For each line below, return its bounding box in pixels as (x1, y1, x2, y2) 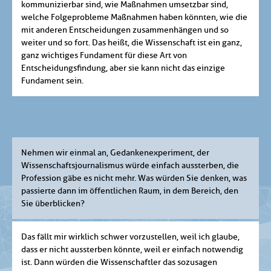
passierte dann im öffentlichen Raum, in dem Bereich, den (21, 186, 238, 197)
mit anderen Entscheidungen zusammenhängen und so (21, 25, 229, 36)
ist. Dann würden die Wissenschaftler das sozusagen (21, 257, 217, 268)
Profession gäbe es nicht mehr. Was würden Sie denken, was (21, 173, 247, 184)
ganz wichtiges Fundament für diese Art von (21, 50, 187, 61)
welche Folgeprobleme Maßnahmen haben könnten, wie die (21, 12, 247, 23)
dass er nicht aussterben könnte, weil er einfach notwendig (21, 244, 243, 255)
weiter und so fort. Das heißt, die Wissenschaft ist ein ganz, (21, 38, 242, 48)
